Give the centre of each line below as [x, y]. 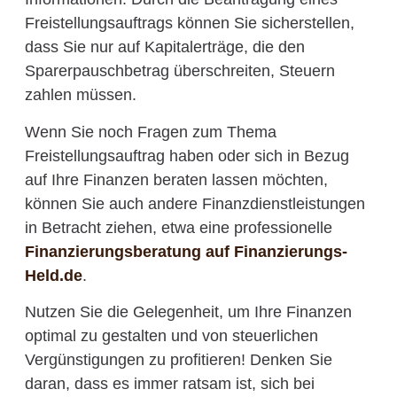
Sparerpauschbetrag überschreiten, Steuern [179, 71]
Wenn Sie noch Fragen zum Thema [150, 132]
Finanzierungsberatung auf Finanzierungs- [186, 251]
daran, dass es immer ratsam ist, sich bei [169, 384]
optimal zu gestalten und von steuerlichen [171, 336]
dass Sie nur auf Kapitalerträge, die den [164, 47]
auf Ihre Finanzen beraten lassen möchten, [176, 179]
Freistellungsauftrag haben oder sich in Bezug [187, 156]
